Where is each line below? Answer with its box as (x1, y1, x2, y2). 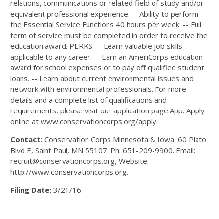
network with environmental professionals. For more (10, 84, 186, 94)
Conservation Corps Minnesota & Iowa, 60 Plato (43, 134, 206, 144)
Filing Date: (10, 185, 51, 195)
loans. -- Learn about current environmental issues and (10, 73, 194, 83)
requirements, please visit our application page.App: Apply (10, 106, 205, 115)
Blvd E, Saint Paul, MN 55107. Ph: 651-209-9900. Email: (10, 145, 195, 155)
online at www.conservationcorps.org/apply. (10, 116, 158, 126)
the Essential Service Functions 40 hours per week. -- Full (10, 20, 201, 29)
